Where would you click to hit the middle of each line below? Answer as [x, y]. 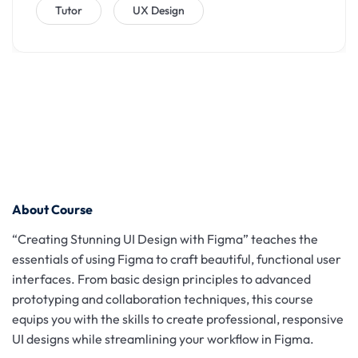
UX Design [159, 10]
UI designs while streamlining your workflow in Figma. [163, 339]
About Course [52, 209]
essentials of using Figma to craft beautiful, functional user [177, 259]
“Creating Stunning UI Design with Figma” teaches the [165, 239]
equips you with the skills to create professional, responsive [178, 319]
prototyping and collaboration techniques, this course [163, 299]
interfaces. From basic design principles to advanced [161, 279]
